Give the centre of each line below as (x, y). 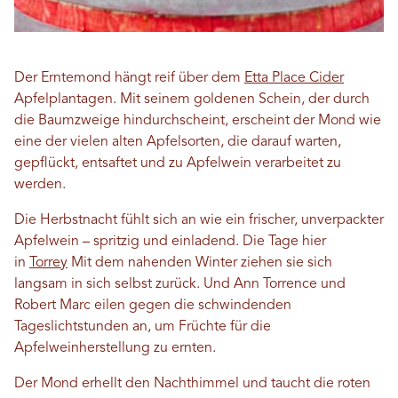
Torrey (48, 263)
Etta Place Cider (294, 78)
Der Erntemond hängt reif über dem (129, 78)
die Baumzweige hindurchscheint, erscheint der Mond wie (198, 121)
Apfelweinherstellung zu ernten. (117, 348)
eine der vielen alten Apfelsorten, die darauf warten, (178, 142)
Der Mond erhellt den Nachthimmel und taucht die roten (192, 384)
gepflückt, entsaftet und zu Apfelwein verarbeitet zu (178, 163)
